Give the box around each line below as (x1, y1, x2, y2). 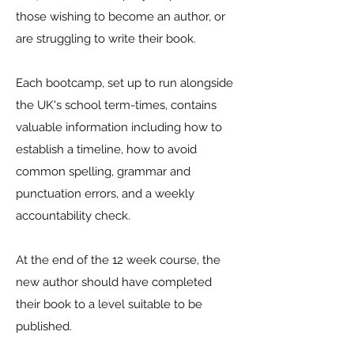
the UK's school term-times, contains (16, 97, 217, 112)
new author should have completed (16, 274, 212, 289)
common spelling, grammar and (16, 164, 190, 179)
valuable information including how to (16, 119, 222, 134)
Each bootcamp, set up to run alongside (16, 75, 233, 90)
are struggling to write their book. (16, 31, 196, 46)
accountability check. (16, 208, 130, 223)
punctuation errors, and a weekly (16, 186, 194, 201)
